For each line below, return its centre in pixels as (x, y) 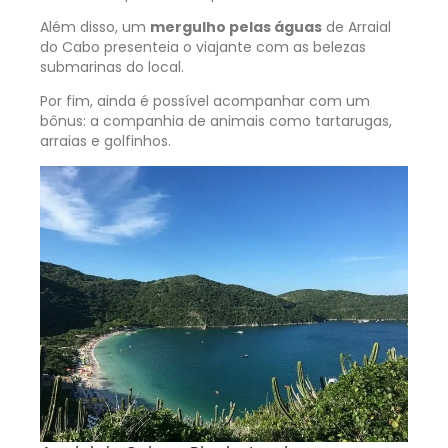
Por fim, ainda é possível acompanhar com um (205, 101)
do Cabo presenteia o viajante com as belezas (203, 47)
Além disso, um (95, 27)
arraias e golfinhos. (105, 141)
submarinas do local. (112, 67)
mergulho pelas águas (236, 27)
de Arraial (356, 27)
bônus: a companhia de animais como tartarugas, (216, 121)
